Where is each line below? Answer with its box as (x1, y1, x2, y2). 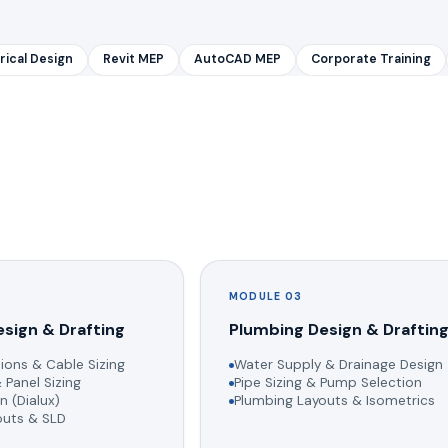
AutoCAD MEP (194, 51, 281, 68)
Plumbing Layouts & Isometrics (233, 391, 435, 409)
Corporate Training (311, 51, 431, 68)
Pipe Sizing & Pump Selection (233, 373, 422, 391)
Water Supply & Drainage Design (233, 355, 443, 373)
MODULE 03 (229, 289, 303, 303)
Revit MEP (103, 51, 164, 68)
